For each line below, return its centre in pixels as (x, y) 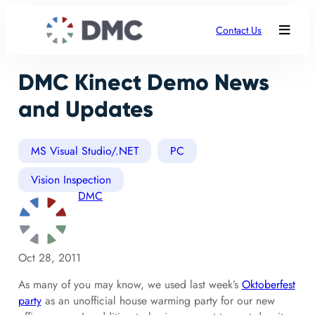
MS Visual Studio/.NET (84, 150)
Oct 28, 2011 (49, 257)
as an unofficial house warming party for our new (158, 301)
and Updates (85, 110)
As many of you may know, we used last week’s (130, 285)
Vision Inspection (71, 179)
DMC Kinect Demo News (143, 83)
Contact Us (239, 30)
